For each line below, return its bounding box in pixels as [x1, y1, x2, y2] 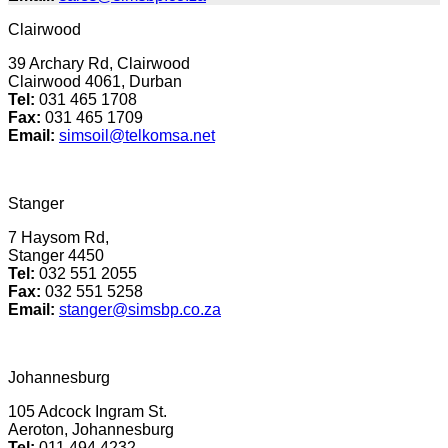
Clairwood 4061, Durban [8, 72, 182, 90]
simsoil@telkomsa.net [59, 126, 215, 144]
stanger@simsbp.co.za [59, 300, 221, 318]
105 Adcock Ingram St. [8, 402, 167, 420]
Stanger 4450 [8, 246, 104, 264]
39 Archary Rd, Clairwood [8, 54, 190, 72]
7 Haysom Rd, [8, 228, 109, 246]
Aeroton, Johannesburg [8, 420, 174, 438]
